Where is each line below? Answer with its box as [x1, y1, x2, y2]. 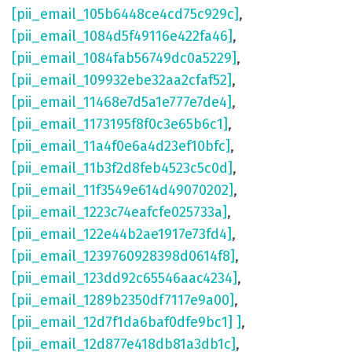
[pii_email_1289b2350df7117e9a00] [12, 291, 234, 310]
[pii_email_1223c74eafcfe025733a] [12, 203, 227, 222]
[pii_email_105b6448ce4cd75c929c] [12, 5, 239, 24]
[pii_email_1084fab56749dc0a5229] [12, 49, 236, 68]
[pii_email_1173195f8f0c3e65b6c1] [12, 115, 228, 134]
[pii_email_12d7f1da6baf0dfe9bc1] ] [12, 313, 241, 332]
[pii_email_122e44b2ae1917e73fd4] [12, 225, 232, 244]
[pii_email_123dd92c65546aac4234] [12, 269, 237, 288]
